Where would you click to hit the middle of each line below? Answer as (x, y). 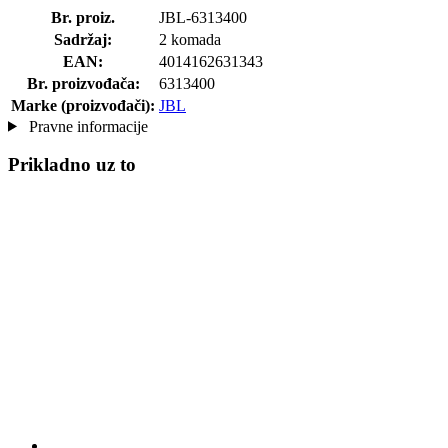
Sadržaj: (83, 39)
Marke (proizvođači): (83, 105)
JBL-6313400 (203, 17)
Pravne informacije (86, 126)
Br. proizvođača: (83, 83)
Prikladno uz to (72, 165)
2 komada (190, 39)
